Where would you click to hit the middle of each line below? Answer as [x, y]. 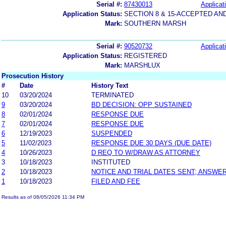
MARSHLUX [142, 65]
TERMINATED [112, 95]
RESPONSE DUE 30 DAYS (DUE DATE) [151, 143]
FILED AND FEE [116, 181]
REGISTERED [146, 55]
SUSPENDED [112, 133]
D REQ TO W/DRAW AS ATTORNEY [146, 152]
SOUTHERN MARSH [155, 23]
